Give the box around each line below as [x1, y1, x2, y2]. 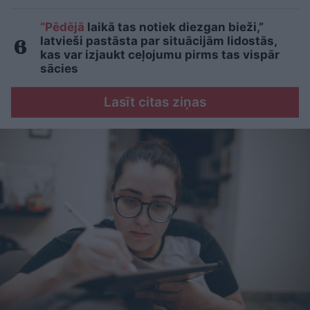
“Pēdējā [40, 20, 84, 35]
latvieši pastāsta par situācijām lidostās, [40, 34, 277, 48]
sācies [40, 62, 78, 76]
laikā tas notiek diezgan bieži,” [84, 20, 264, 35]
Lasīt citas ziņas [104, 94, 206, 111]
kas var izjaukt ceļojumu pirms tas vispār [40, 48, 280, 62]
